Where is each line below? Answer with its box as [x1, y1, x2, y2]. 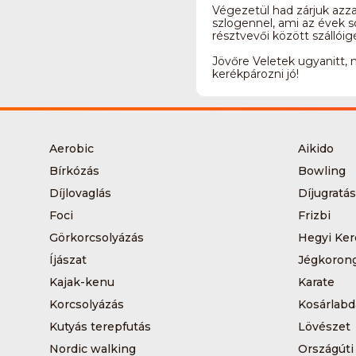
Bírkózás [49, 164, 99, 178]
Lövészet [297, 319, 350, 334]
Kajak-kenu [49, 275, 114, 289]
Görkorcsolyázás [49, 230, 144, 245]
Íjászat [49, 253, 87, 267]
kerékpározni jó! [212, 67, 299, 81]
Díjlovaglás [49, 186, 111, 200]
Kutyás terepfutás [49, 319, 151, 334]
